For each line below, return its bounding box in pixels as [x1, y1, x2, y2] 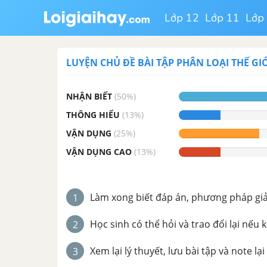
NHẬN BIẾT [66, 91, 112, 102]
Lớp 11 [205, 11, 240, 25]
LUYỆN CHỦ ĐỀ [66, 56, 138, 69]
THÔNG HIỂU [66, 109, 120, 120]
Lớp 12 [164, 11, 199, 25]
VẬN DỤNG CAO [66, 146, 132, 157]
